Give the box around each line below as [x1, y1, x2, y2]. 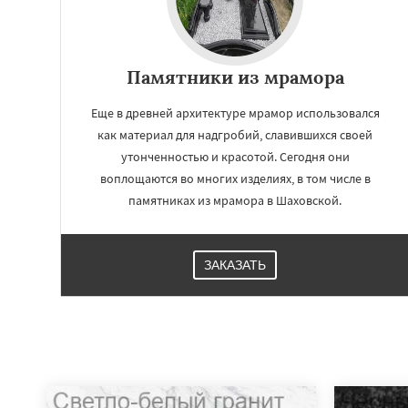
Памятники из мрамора [126, 66, 344, 88]
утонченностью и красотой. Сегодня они [120, 148, 350, 165]
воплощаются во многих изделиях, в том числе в [99, 170, 371, 187]
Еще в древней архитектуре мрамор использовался [90, 105, 380, 121]
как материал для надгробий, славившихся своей [97, 127, 372, 143]
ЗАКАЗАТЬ [204, 258, 266, 272]
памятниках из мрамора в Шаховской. [128, 192, 342, 209]
